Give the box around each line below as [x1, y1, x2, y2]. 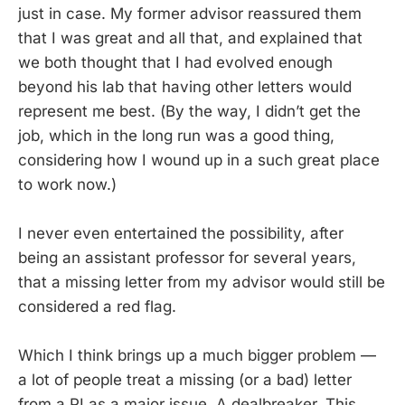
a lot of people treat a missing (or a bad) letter [18, 371, 352, 390]
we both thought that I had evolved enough [18, 52, 333, 71]
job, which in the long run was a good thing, [18, 126, 334, 145]
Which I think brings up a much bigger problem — [18, 346, 376, 365]
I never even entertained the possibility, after [18, 223, 344, 242]
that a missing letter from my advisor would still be [18, 272, 385, 291]
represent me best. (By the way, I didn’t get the [18, 101, 361, 120]
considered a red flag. [18, 297, 176, 316]
